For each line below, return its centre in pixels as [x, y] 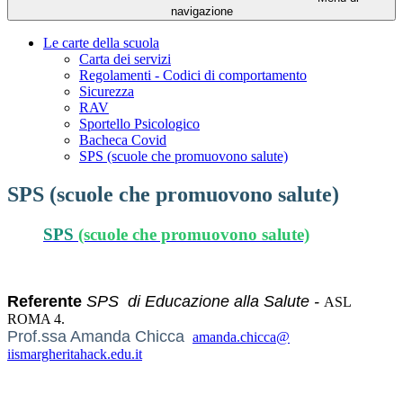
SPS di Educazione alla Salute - [205, 301]
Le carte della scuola [101, 43]
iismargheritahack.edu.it [75, 354]
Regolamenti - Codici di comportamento [193, 76]
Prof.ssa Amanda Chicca [98, 336]
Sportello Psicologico [139, 124]
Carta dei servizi [125, 59]
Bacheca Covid [123, 140]
